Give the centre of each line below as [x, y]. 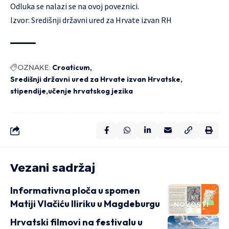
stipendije [28, 91]
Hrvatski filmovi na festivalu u [76, 222]
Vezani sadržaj [53, 168]
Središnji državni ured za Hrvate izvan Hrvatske [95, 79]
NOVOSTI [191, 204]
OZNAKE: [34, 67]
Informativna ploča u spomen [75, 190]
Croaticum [71, 67]
